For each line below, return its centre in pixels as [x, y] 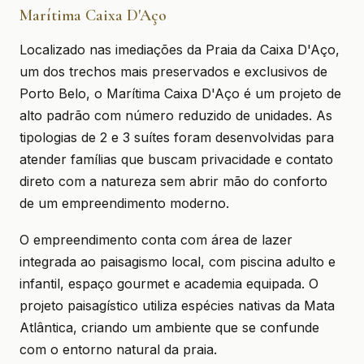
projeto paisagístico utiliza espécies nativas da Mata [177, 305]
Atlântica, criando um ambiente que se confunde [169, 327]
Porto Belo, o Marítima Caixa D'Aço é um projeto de [180, 93]
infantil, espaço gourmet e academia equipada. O [169, 284]
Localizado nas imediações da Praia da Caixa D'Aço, [180, 50]
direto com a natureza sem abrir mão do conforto [173, 181]
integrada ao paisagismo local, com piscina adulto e [178, 262]
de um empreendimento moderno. [124, 203]
